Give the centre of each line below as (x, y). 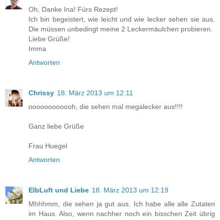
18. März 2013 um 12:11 (95, 93)
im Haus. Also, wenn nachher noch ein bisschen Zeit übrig (122, 213)
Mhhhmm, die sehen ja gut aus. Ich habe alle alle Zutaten (122, 204)
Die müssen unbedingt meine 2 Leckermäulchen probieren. (121, 29)
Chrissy (41, 93)
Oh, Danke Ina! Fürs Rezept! (73, 9)
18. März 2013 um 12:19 (130, 190)
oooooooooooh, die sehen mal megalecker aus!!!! (106, 106)
